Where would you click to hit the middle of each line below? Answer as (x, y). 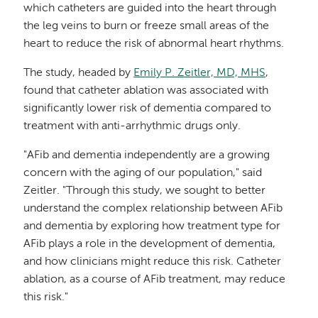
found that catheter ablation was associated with (146, 91)
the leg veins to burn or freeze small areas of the (147, 27)
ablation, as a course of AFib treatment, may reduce (155, 280)
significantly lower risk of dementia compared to (148, 109)
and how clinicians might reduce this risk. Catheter (153, 262)
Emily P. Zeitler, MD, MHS (200, 73)
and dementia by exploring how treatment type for (152, 227)
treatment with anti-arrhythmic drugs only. (132, 127)
